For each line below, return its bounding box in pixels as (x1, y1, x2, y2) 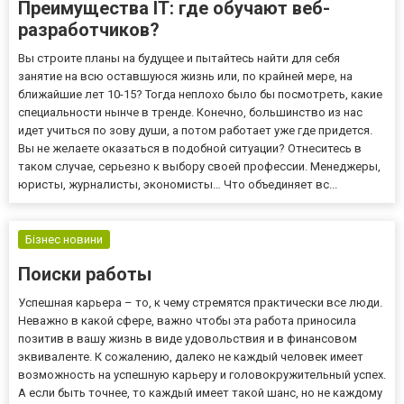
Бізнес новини (25, 232, 103, 246)
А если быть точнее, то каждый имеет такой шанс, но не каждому (18, 385, 382, 399)
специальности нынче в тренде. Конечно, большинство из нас (18, 105, 363, 119)
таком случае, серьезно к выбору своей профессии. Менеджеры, (18, 159, 381, 173)
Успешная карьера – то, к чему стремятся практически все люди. (18, 295, 382, 309)
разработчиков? (18, 18, 160, 41)
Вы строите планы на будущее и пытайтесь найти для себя (18, 50, 340, 65)
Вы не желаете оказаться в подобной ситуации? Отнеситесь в (18, 141, 362, 155)
